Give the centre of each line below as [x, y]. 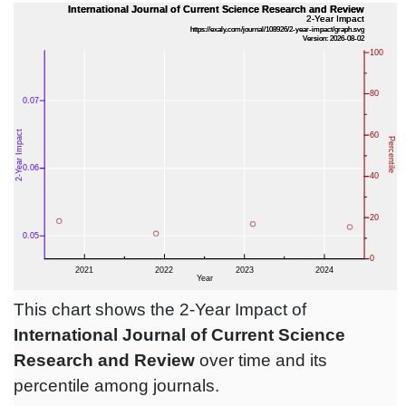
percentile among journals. [116, 386]
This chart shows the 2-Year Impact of [160, 310]
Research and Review [104, 361]
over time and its [261, 361]
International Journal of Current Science [179, 335]
